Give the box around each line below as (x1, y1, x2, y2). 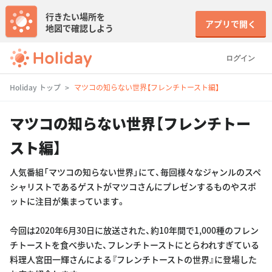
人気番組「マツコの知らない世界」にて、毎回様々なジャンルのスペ (10, 166, 261, 178)
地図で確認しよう (46, 22, 114, 34)
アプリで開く (205, 18, 256, 30)
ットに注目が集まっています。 (10, 195, 126, 207)
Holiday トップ (10, 82, 61, 92)
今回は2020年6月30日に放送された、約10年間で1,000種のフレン (10, 224, 259, 236)
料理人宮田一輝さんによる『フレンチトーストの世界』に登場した (10, 253, 257, 265)
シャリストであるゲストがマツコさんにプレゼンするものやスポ (10, 180, 256, 192)
